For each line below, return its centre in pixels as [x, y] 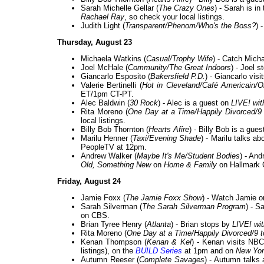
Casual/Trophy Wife [179, 59]
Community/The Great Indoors [179, 68]
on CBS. [95, 216]
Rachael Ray [103, 17]
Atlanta [159, 225]
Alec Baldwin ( [105, 103]
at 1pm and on [209, 251]
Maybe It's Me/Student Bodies [188, 156]
